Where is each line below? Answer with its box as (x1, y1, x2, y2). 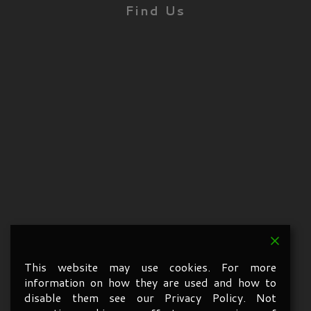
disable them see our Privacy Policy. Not (24, 289, 276, 305)
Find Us (125, 1, 186, 20)
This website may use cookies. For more (24, 259, 276, 275)
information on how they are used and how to (24, 274, 276, 290)
